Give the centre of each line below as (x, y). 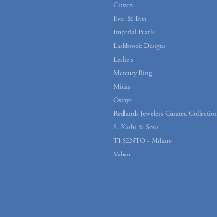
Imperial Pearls (134, 32)
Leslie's (123, 59)
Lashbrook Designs (139, 46)
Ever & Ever (130, 19)
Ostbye (123, 100)
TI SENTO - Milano (143, 141)
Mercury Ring (132, 73)
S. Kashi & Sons (136, 127)
